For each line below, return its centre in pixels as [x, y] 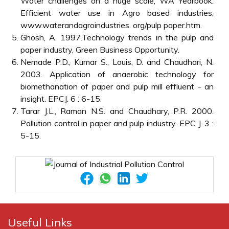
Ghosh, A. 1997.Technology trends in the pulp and [117, 37]
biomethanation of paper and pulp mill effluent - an [117, 86]
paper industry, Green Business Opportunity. [100, 49]
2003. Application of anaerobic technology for [117, 74]
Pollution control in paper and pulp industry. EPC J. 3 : [117, 123]
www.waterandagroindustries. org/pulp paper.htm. [111, 25]
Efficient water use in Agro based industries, [117, 13]
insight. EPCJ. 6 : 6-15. [61, 98]
